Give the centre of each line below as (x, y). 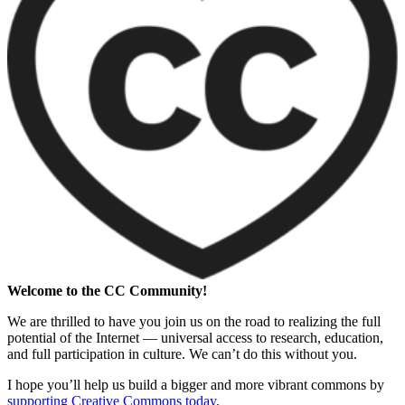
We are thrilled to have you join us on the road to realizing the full (194, 321)
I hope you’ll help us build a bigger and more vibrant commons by (196, 384)
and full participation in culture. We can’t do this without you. (182, 353)
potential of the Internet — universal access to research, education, (195, 337)
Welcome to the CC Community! (107, 290)
